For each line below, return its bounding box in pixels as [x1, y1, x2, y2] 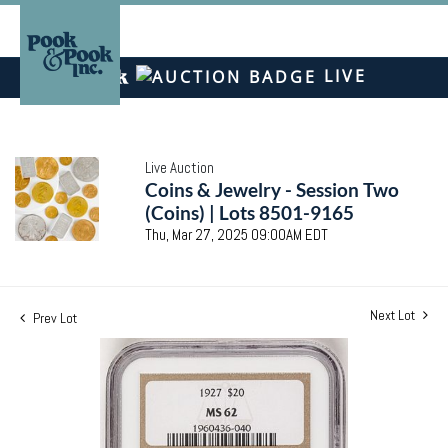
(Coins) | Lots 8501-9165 [145, 200, 354, 224]
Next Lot [370, 305, 418, 324]
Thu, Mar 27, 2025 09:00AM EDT [145, 224, 328, 244]
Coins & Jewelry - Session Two [145, 177, 399, 201]
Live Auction [145, 157, 214, 177]
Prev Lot [30, 308, 77, 327]
